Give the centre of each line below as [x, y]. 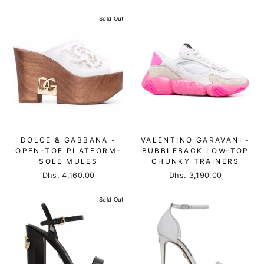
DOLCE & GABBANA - [68, 140]
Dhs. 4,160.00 [68, 175]
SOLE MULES [69, 161]
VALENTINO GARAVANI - [195, 140]
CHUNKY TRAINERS [195, 161]
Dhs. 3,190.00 [196, 175]
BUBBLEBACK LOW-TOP [195, 151]
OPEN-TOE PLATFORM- [69, 151]
